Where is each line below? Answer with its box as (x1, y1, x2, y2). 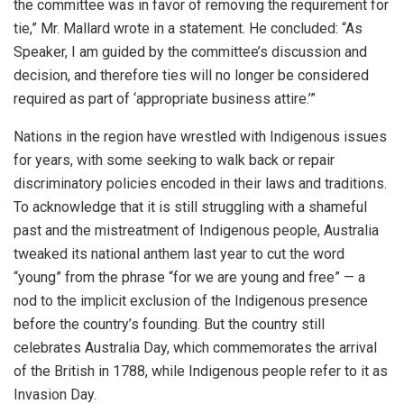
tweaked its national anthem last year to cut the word (14, 244, 344, 262)
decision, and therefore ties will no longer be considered (14, 66, 369, 84)
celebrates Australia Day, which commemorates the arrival (14, 338, 377, 356)
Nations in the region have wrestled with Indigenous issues (14, 127, 387, 145)
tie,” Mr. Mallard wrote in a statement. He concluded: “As (14, 19, 363, 37)
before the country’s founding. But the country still (14, 315, 325, 333)
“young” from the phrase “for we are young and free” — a (14, 268, 365, 286)
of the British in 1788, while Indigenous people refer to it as (14, 362, 388, 380)
